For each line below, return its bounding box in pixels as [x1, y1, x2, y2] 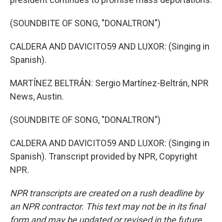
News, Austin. [10, 91, 64, 102]
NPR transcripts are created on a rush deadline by [10, 188, 204, 198]
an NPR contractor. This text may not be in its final [10, 201, 205, 212]
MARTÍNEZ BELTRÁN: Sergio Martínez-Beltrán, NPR [10, 78, 209, 88]
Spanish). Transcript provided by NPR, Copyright [10, 151, 197, 162]
